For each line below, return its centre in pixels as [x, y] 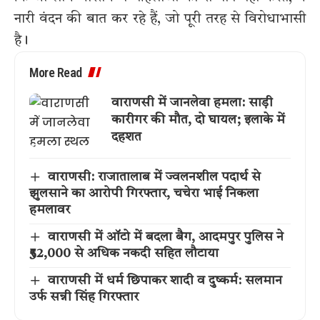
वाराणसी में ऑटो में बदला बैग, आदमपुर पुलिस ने [165, 237]
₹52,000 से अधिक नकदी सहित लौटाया [124, 253]
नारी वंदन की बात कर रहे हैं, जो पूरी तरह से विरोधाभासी [160, 19]
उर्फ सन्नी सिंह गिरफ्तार [84, 297]
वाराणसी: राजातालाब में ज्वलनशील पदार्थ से [154, 177]
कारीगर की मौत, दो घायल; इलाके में [198, 120]
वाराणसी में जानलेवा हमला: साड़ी [192, 103]
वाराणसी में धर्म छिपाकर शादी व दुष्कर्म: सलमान [165, 280]
